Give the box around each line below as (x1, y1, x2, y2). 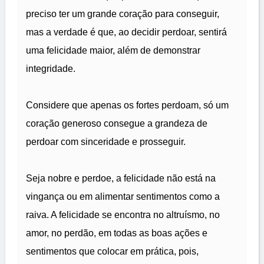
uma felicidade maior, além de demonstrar (26, 45, 200, 56)
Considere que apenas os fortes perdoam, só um (26, 100, 229, 111)
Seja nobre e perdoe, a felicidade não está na (26, 173, 216, 184)
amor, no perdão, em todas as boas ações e (26, 228, 207, 239)
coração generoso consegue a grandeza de (26, 118, 207, 129)
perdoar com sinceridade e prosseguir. (26, 137, 186, 147)
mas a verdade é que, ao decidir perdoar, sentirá (26, 27, 227, 38)
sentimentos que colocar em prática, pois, (26, 246, 199, 257)
